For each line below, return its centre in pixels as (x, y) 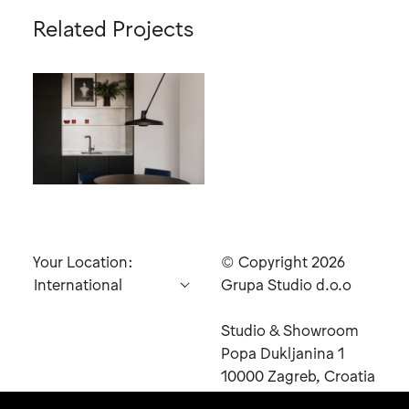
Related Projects (113, 26)
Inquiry (44, 373)
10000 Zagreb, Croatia (298, 375)
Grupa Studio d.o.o (286, 283)
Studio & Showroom (289, 329)
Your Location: (82, 261)
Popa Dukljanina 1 (282, 352)
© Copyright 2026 (283, 261)
